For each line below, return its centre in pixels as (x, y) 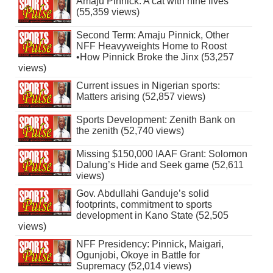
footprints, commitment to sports (144, 205)
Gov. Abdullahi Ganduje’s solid (142, 194)
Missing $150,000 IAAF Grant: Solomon (161, 154)
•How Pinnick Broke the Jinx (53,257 (155, 57)
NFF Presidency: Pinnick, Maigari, (150, 244)
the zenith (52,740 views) (130, 131)
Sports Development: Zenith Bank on (155, 120)
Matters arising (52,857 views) (140, 97)
